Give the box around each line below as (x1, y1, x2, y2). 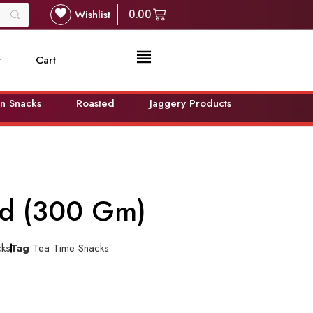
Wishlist (75, 7, 111, 22)
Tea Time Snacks (33, 240, 109, 256)
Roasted (75, 95, 115, 111)
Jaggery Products (149, 95, 231, 111)
